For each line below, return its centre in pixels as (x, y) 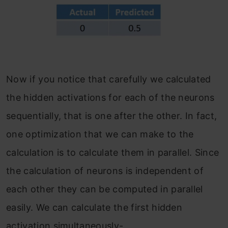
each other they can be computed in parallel (105, 189)
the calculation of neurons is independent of (105, 171)
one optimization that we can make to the (100, 134)
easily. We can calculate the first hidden (94, 208)
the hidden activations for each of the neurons (110, 98)
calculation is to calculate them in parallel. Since (113, 153)
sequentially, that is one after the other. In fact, (112, 116)
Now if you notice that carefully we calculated (109, 79)
